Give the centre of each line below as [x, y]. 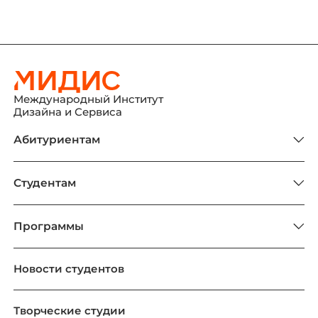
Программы [49, 226]
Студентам [45, 182]
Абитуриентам [57, 139]
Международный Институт [89, 99]
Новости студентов [69, 268]
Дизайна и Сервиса [68, 111]
